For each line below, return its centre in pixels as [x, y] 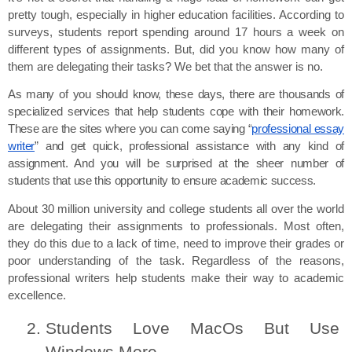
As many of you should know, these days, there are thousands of [176, 95]
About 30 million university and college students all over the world [176, 209]
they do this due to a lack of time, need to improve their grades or [176, 243]
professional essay [298, 129]
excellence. [37, 295]
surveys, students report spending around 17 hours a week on [176, 33]
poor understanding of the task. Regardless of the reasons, [176, 260]
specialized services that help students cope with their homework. [176, 112]
